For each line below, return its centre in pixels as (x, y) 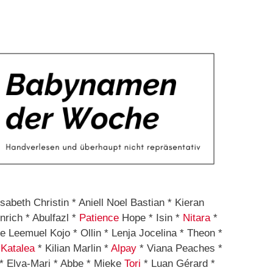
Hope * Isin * (151, 218)
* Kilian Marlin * (73, 249)
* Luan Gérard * (178, 264)
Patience (99, 218)
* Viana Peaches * (179, 249)
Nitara (197, 218)
